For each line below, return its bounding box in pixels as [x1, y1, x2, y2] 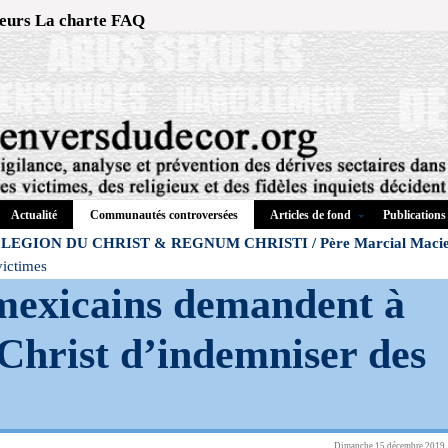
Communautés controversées [89, 208, 238, 222]
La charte [35, 11, 107, 30]
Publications [382, 207, 446, 222]
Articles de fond [269, 207, 351, 222]
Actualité [10, 207, 57, 222]
